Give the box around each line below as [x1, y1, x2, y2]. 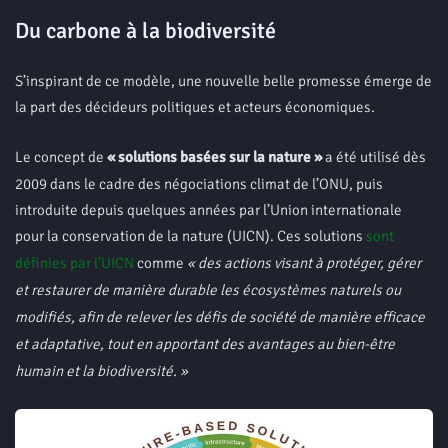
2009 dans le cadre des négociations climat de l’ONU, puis [15, 175, 383, 193]
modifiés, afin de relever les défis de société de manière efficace [15, 308, 425, 326]
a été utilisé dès [322, 148, 426, 166]
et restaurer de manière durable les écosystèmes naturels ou [15, 281, 401, 299]
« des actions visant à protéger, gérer [187, 254, 421, 272]
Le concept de [15, 148, 107, 166]
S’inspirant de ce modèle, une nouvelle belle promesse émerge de [15, 72, 432, 90]
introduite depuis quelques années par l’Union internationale [15, 201, 402, 219]
